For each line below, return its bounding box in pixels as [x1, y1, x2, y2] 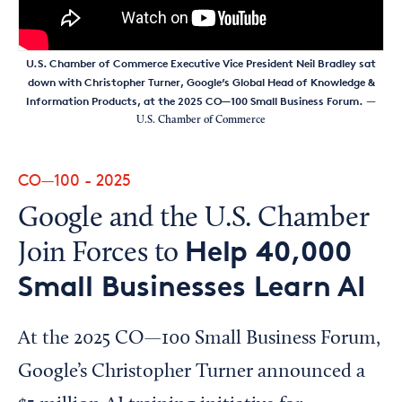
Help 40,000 [185, 234, 352, 268]
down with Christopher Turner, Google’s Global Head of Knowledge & [27, 75, 375, 89]
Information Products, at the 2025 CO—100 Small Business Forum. [26, 94, 363, 108]
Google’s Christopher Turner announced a [18, 363, 365, 382]
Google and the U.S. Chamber [18, 205, 370, 233]
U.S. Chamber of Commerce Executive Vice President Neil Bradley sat [26, 57, 376, 70]
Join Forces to [18, 240, 186, 268]
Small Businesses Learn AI [18, 269, 365, 303]
